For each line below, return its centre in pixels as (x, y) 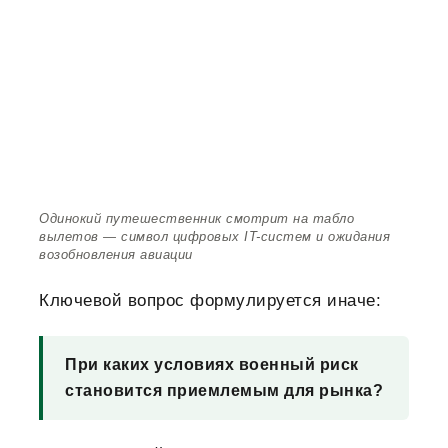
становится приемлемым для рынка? (224, 391)
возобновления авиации (116, 255)
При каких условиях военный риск (212, 365)
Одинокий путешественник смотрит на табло (196, 219)
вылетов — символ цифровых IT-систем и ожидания (214, 237)
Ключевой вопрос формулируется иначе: (210, 301)
